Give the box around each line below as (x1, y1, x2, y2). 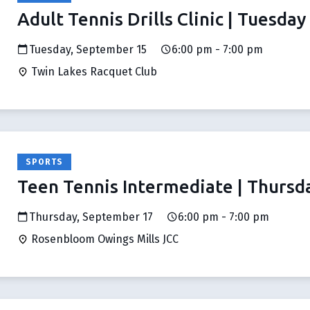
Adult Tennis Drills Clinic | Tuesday (17, 9, 307, 29)
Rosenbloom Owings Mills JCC (28, 232, 179, 246)
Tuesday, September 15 (29, 43, 147, 56)
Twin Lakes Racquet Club (28, 65, 157, 78)
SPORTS (26, 157, 64, 167)
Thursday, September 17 (29, 210, 153, 224)
